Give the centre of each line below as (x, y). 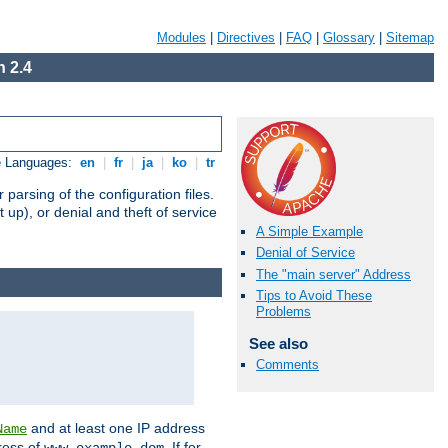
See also (278, 343)
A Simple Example (309, 232)
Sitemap (410, 37)
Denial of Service (305, 253)
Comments (287, 364)
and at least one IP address (116, 427)
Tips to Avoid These (314, 295)
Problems (283, 311)
